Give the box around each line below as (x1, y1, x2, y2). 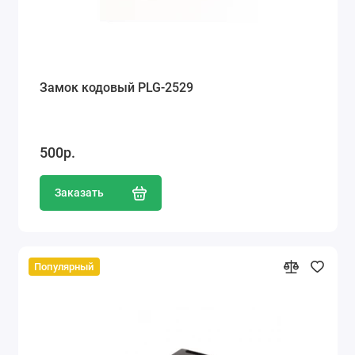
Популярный (34, 260, 94, 273)
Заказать (54, 186, 104, 200)
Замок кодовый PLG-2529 (39, 79, 193, 95)
